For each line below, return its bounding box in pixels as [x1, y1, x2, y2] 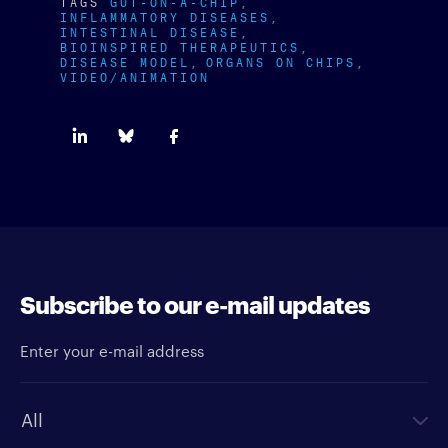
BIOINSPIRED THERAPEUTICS [60, 35, 300, 55]
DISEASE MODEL [60, 50, 190, 70]
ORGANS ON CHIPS [206, 50, 356, 70]
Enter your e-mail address [20, 329, 144, 345]
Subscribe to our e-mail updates [20, 285, 370, 320]
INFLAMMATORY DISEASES [60, 5, 270, 25]
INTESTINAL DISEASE [60, 20, 240, 40]
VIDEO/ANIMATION [60, 65, 210, 85]
